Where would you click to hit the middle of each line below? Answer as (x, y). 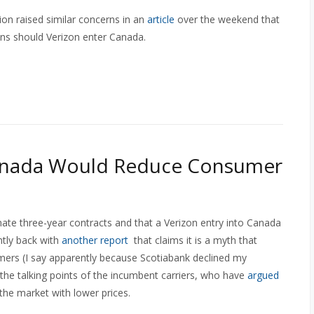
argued (263, 275)
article (161, 19)
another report (95, 240)
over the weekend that (227, 19)
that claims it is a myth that (193, 240)
